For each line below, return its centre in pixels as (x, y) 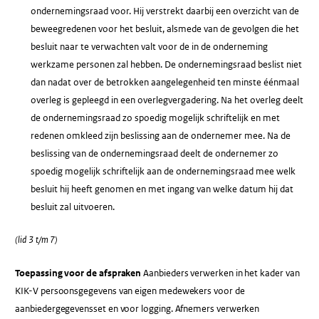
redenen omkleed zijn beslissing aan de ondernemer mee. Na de (160, 136)
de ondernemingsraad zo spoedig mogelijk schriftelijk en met (155, 118)
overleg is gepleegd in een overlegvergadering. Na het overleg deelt (167, 100)
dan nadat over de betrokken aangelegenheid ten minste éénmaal (164, 83)
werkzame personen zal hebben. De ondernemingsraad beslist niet (166, 65)
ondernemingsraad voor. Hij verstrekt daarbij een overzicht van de (164, 11)
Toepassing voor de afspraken (78, 273)
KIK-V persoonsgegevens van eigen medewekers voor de (130, 291)
